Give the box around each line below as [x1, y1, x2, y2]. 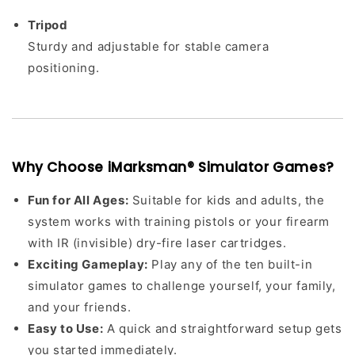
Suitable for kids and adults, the [128, 193, 325, 208]
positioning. [28, 60, 100, 75]
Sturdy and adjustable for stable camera [28, 39, 269, 54]
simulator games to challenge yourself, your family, [28, 278, 336, 293]
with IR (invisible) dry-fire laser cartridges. [28, 235, 287, 250]
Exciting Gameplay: [28, 257, 148, 272]
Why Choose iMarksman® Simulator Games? [12, 158, 334, 177]
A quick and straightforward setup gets [103, 321, 342, 336]
